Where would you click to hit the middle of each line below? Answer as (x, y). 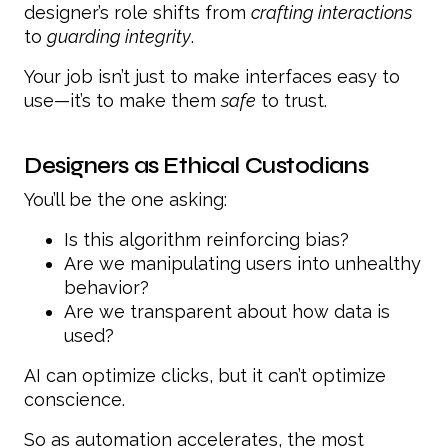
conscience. (74, 399)
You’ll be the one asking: (125, 199)
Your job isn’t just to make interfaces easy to (212, 76)
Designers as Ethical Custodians (196, 165)
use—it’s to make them (122, 100)
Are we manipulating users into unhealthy (242, 263)
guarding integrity (119, 36)
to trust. (291, 100)
